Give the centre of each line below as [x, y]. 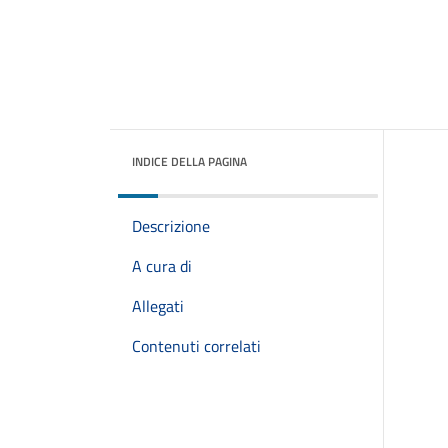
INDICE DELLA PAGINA [189, 161]
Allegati [158, 306]
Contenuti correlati [196, 346]
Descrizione [171, 226]
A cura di [162, 266]
